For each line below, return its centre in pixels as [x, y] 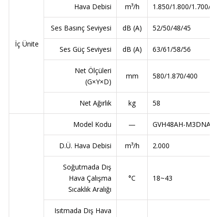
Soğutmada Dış [87, 167]
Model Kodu [92, 124]
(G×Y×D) [98, 82]
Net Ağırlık [95, 103]
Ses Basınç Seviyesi [81, 28]
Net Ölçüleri [93, 71]
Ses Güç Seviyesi [85, 49]
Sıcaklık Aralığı [90, 189]
